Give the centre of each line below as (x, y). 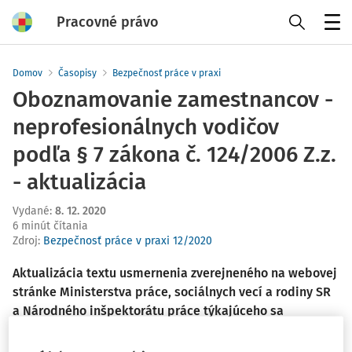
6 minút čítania (50, 226)
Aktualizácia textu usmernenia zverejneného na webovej (175, 273)
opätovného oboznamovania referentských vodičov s (164, 330)
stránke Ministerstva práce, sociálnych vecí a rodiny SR (172, 292)
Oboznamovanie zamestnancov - (173, 99)
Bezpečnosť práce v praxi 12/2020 (128, 241)
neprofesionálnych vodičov (146, 127)
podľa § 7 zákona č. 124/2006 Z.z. (174, 154)
